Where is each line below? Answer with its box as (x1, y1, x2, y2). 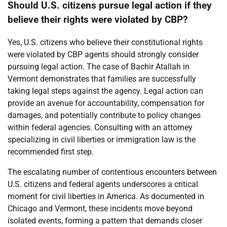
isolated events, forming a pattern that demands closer (8, 215, 202, 225)
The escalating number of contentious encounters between (8, 167, 217, 177)
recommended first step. (8, 146, 94, 157)
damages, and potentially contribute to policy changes (8, 110, 201, 120)
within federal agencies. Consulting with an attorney (8, 122, 193, 132)
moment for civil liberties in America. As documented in (8, 191, 204, 201)
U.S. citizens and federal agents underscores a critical (8, 179, 198, 189)
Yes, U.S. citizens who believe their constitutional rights (8, 37, 203, 47)
